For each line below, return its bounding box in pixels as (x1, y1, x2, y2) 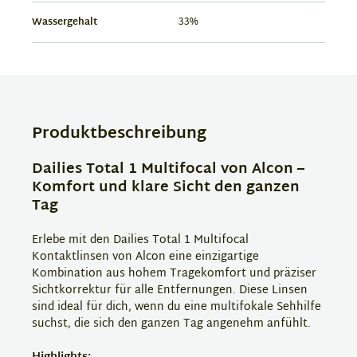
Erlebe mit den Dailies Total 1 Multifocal (32, 230, 249, 250)
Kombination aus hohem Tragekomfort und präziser (32, 264, 316, 284)
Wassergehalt (32, 14, 97, 31)
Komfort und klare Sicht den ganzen (32, 175, 300, 201)
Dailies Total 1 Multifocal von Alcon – (32, 156, 304, 182)
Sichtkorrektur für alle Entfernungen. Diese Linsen (32, 280, 308, 300)
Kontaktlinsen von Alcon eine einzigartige (32, 247, 259, 267)
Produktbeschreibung (32, 120, 206, 148)
